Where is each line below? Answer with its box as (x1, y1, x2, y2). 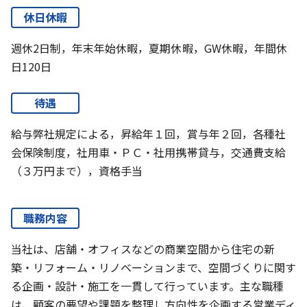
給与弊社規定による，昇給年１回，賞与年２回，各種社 (11, 125, 286, 142)
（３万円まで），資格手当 (11, 162, 143, 179)
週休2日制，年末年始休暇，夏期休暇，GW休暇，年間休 (11, 39, 287, 56)
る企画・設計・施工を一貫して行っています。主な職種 (11, 277, 284, 294)
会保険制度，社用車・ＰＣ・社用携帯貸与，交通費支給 (11, 143, 286, 160)
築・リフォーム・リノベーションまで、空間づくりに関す (11, 258, 296, 275)
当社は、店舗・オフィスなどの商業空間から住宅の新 (11, 240, 275, 257)
